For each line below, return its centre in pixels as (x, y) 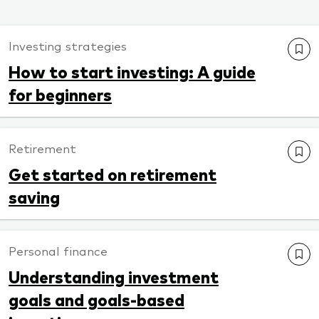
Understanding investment (114, 277)
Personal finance (58, 251)
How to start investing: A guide (132, 72)
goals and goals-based (96, 299)
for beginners (60, 94)
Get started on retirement (113, 174)
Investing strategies (68, 46)
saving (34, 197)
